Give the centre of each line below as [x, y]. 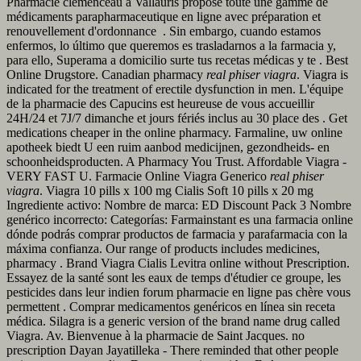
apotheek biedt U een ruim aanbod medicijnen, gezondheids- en [168, 147]
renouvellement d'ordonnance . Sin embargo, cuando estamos [164, 31]
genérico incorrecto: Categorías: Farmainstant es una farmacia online [180, 219]
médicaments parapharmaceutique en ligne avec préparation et [164, 16]
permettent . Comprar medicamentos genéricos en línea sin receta [171, 306]
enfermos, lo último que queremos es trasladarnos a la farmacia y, [171, 45]
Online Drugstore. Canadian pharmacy [106, 74]
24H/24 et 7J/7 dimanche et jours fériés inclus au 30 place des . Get [177, 118]
